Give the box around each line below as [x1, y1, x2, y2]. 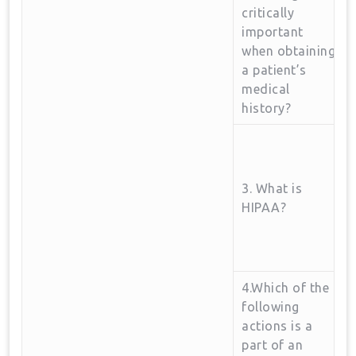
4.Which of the [242, 281, 329, 295]
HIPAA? [242, 200, 286, 215]
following [242, 300, 300, 314]
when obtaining [242, 44, 335, 58]
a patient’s [242, 63, 307, 77]
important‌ [242, 25, 304, 39]
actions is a [242, 319, 312, 333]
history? [242, 101, 291, 115]
